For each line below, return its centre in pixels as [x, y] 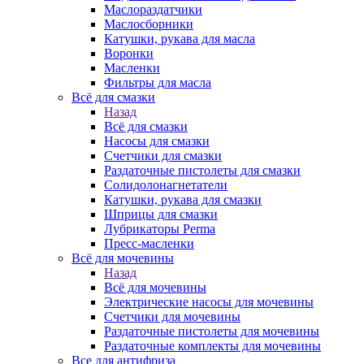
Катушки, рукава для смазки [183, 199]
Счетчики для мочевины [172, 316]
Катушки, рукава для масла [180, 39]
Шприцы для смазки [161, 214]
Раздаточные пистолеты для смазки [202, 170]
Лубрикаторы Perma [160, 229]
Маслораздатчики [153, 9]
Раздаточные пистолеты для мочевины [212, 331]
